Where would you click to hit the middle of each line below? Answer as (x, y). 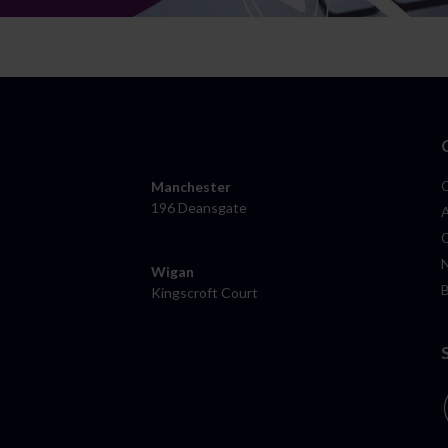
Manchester (191, 186)
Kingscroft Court (205, 292)
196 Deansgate (199, 207)
